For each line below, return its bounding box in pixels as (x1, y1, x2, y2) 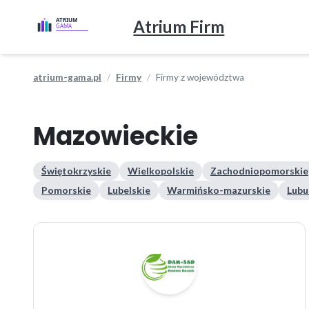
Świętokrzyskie (41, 165, 111, 177)
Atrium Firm (133, 17, 225, 37)
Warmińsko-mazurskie (167, 184, 270, 196)
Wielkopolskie (128, 165, 194, 177)
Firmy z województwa (156, 72, 244, 83)
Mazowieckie (33, 119, 198, 154)
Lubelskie (108, 184, 150, 196)
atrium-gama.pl (33, 72, 101, 83)
